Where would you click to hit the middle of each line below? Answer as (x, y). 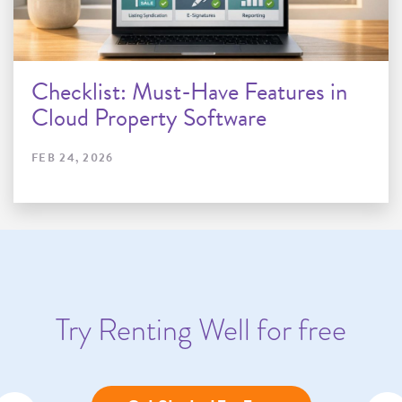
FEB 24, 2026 (73, 158)
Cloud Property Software (149, 118)
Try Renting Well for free (201, 330)
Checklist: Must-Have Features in (189, 92)
